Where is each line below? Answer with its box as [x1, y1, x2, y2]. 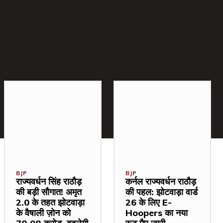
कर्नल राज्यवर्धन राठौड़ [125, 176, 196, 188]
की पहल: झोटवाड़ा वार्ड [125, 186, 198, 198]
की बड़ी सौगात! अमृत [16, 186, 82, 198]
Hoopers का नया [125, 207, 188, 219]
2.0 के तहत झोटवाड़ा [16, 197, 85, 209]
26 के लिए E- [125, 197, 172, 209]
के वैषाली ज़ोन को [16, 207, 71, 219]
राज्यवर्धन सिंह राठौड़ [16, 176, 82, 188]
